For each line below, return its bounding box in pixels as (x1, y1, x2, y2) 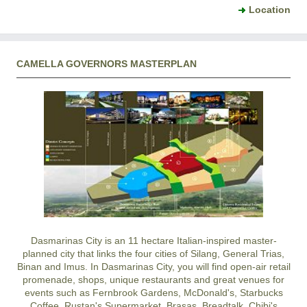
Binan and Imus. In (16, 261, 101, 273)
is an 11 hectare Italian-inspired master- (101, 235, 277, 247)
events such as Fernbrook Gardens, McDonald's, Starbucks (24, 287, 283, 299)
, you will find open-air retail (171, 261, 291, 273)
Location (249, 3, 291, 15)
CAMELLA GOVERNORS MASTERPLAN (16, 58, 197, 69)
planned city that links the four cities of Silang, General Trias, (23, 248, 284, 260)
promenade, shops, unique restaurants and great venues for (23, 274, 284, 286)
